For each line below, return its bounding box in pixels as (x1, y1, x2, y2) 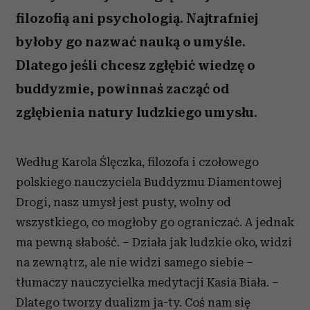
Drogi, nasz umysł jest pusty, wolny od (16, 195, 231, 209)
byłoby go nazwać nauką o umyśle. (16, 34, 246, 50)
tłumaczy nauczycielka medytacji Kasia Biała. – (16, 275, 279, 289)
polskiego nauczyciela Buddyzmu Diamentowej (16, 175, 282, 189)
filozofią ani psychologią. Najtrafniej (16, 10, 258, 26)
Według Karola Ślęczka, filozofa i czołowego (16, 155, 259, 169)
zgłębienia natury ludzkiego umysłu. (16, 104, 257, 120)
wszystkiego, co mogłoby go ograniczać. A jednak (16, 215, 294, 229)
